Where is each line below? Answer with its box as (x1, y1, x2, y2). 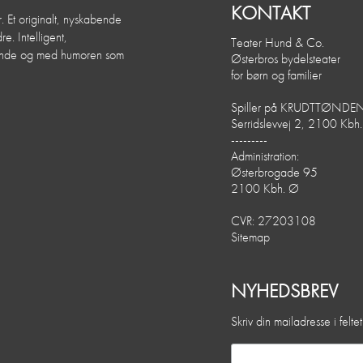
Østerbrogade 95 (230, 164, 318, 181)
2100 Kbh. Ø (230, 180, 299, 198)
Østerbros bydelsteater (230, 50, 340, 68)
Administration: (230, 147, 299, 165)
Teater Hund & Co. (230, 34, 324, 52)
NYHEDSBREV (230, 278, 338, 304)
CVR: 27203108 (230, 212, 316, 230)
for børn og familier (230, 66, 322, 84)
